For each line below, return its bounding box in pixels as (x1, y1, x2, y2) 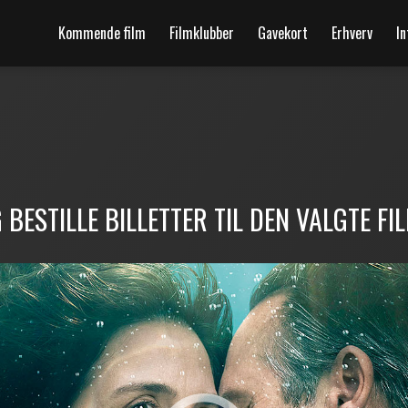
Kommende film (58, 22, 146, 44)
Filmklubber (169, 22, 234, 44)
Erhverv (331, 22, 372, 44)
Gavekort (258, 22, 308, 44)
